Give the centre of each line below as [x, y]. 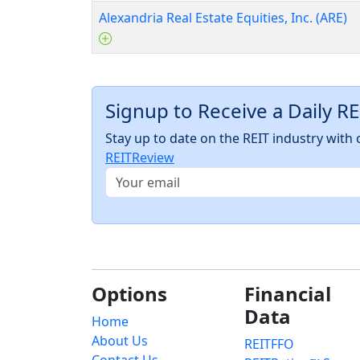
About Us [120, 341]
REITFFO [269, 344]
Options [129, 294]
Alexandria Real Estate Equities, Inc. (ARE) [223, 18]
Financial [288, 294]
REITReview [140, 158]
